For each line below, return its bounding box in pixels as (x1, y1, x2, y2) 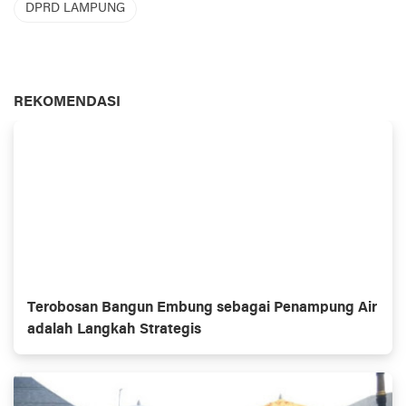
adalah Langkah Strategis (27, 322, 201, 337)
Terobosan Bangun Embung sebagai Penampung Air (27, 300, 377, 315)
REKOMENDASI (14, 94, 121, 110)
